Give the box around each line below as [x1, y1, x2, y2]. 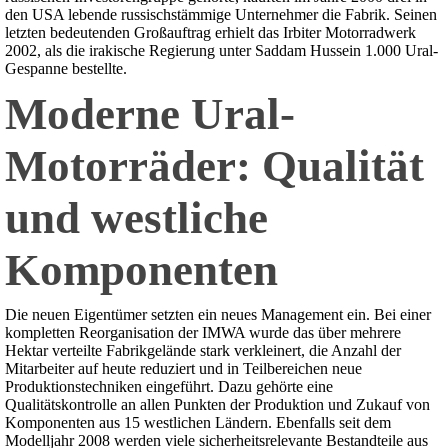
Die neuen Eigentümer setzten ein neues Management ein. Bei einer [5, 306, 431, 324]
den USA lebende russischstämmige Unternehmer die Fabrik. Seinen [5, 6, 437, 24]
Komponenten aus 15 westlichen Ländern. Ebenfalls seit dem [5, 414, 391, 432]
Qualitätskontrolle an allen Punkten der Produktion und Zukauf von [5, 396, 430, 414]
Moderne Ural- [5, 89, 295, 140]
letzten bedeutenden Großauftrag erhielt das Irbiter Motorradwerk [5, 24, 416, 42]
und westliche [5, 193, 268, 244]
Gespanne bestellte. [5, 60, 127, 78]
